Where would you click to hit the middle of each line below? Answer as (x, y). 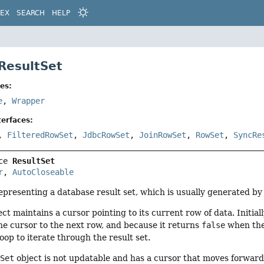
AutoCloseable (43, 172)
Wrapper (29, 101)
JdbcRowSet (106, 135)
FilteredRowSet (40, 135)
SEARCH (31, 13)
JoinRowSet (163, 135)
